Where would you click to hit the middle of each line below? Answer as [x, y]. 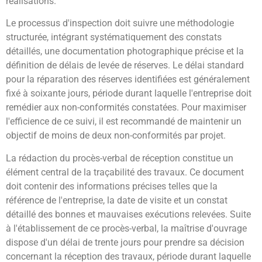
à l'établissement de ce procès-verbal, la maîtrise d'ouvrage [126, 228]
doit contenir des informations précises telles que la [112, 186]
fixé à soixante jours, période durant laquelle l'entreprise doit [129, 94]
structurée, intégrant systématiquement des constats [114, 37]
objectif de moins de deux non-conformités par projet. [116, 136]
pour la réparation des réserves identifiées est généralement [128, 80]
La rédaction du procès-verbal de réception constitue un [120, 158]
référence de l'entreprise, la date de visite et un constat [117, 200]
